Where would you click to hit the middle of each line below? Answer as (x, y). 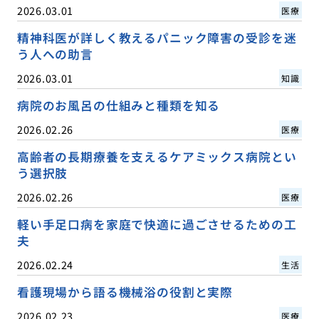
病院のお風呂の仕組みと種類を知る (119, 105)
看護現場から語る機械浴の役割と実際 (125, 292)
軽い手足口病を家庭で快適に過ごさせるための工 (157, 224)
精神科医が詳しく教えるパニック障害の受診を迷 (157, 37)
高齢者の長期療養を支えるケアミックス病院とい (157, 156)
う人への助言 (55, 54)
